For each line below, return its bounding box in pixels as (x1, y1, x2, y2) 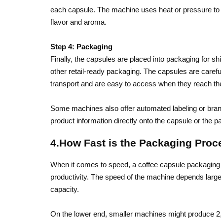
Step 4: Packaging (50, 42, 112, 51)
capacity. (50, 185, 79, 193)
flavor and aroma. (50, 18, 107, 26)
